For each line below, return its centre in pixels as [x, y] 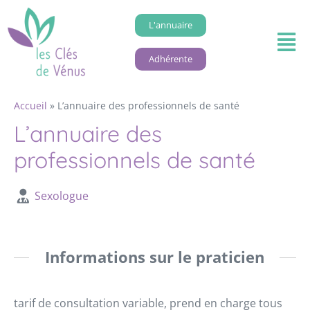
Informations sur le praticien [154, 257]
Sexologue [61, 196]
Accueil [30, 106]
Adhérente [170, 58]
